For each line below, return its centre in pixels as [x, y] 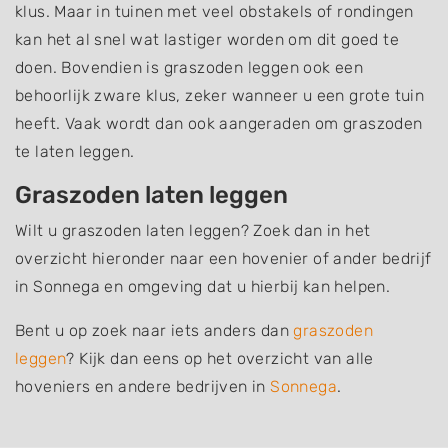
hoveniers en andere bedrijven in [143, 386]
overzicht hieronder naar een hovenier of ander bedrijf [223, 258]
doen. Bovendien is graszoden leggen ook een [189, 67]
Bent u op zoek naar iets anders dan [154, 330]
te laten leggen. [75, 151]
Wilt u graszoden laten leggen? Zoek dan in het [193, 230]
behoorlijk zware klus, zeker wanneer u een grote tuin [220, 95]
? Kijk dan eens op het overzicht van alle [220, 358]
